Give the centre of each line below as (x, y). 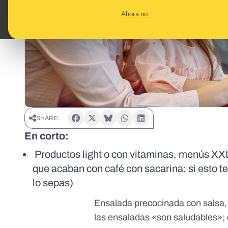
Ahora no (134, 14)
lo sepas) (54, 183)
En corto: (47, 136)
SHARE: (48, 118)
